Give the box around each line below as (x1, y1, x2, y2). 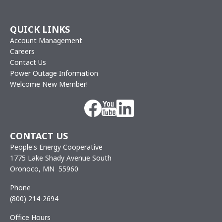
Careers (10, 47, 35, 56)
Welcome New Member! (10, 79, 88, 89)
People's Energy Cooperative (10, 142, 103, 152)
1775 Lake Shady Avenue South (10, 153, 111, 163)
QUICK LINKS (10, 23, 70, 36)
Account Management (10, 36, 82, 46)
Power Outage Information (10, 68, 98, 78)
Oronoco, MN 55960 (10, 164, 78, 174)
